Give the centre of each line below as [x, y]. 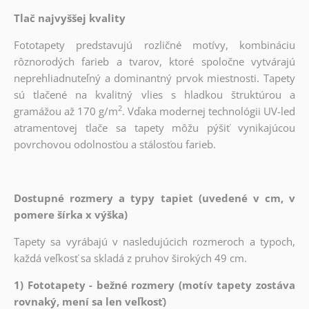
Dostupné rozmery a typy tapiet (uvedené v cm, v [154, 198]
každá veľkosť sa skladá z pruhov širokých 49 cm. [130, 258]
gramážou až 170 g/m [66, 111]
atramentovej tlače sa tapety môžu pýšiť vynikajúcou [154, 127]
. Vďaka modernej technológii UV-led [209, 111]
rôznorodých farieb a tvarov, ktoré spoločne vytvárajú [154, 61]
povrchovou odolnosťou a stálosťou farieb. [114, 144]
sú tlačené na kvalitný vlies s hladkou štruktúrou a [154, 94]
